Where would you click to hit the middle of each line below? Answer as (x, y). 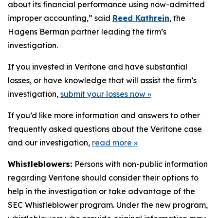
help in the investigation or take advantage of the (101, 191)
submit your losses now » (106, 94)
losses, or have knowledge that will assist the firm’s (102, 80)
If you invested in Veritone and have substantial (98, 67)
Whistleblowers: (41, 164)
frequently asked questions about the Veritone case (105, 129)
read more (112, 143)
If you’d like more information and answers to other (104, 115)
